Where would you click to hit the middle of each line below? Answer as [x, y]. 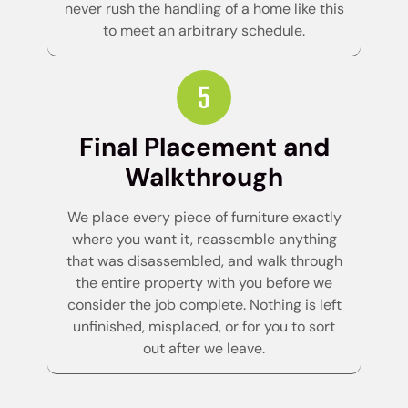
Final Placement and [204, 147]
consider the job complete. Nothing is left [204, 304]
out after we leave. [204, 348]
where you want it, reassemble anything [204, 239]
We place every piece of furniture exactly [204, 217]
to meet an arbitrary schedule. [204, 30]
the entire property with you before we [204, 282]
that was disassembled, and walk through [204, 260]
